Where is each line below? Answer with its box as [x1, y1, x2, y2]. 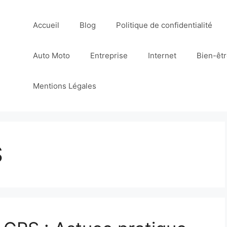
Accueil [33, 20, 60, 30]
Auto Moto [33, 51, 70, 60]
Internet [148, 51, 177, 60]
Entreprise [90, 51, 128, 60]
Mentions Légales [33, 81, 97, 91]
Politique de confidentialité [116, 20, 213, 30]
